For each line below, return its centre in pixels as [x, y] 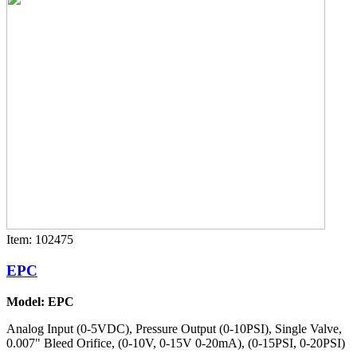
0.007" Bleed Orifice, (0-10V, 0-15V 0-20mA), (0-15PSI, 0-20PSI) [176, 343]
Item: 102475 [40, 240]
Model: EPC [40, 301]
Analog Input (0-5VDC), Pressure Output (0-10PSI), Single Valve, [174, 328]
